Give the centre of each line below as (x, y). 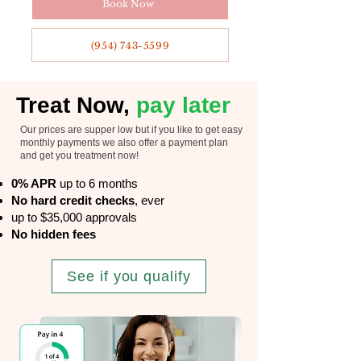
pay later (183, 105)
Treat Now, (76, 105)
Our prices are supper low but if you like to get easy (131, 130)
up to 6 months (99, 183)
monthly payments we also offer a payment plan (124, 143)
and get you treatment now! (81, 156)
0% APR (35, 183)
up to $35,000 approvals (74, 217)
